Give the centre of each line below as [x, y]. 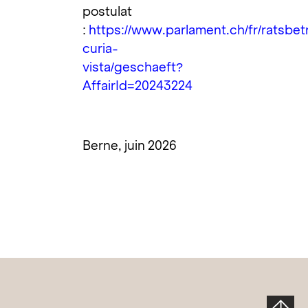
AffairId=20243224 [138, 86]
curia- [101, 49]
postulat [108, 12]
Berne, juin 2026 [130, 145]
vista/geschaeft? [133, 67]
